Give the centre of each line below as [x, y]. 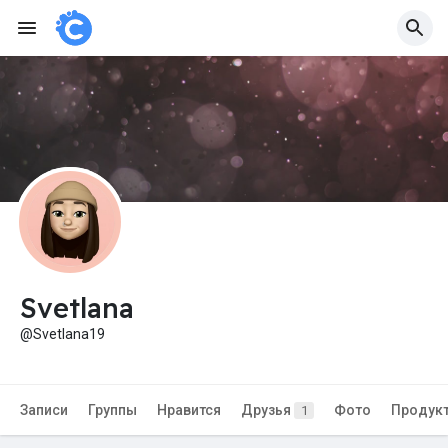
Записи [44, 410]
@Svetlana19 [62, 334]
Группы [112, 410]
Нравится [189, 410]
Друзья [267, 410]
